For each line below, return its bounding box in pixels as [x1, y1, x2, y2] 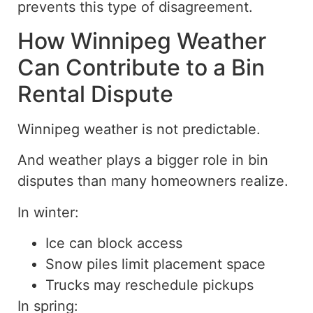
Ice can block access [45, 234, 182, 252]
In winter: [17, 203, 79, 221]
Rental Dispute [17, 80, 173, 108]
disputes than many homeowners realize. [17, 173, 289, 190]
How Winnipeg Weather [17, 27, 266, 54]
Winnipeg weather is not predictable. [17, 120, 261, 138]
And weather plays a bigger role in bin [17, 152, 268, 169]
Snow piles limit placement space [45, 255, 265, 272]
